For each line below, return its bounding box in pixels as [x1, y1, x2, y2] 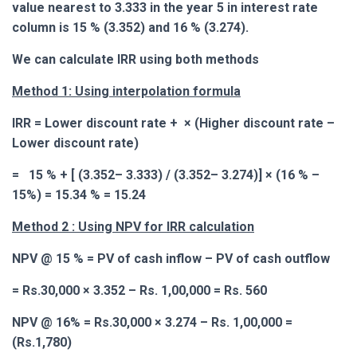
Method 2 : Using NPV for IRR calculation [12, 218, 254, 234]
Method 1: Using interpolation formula [12, 83, 241, 99]
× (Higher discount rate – [181, 115, 335, 131]
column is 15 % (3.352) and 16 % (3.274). [12, 19, 249, 35]
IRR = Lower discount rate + [12, 115, 178, 131]
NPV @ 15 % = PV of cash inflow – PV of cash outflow [12, 250, 330, 266]
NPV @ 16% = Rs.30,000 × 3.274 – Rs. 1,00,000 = [12, 314, 292, 330]
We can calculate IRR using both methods [12, 51, 259, 67]
